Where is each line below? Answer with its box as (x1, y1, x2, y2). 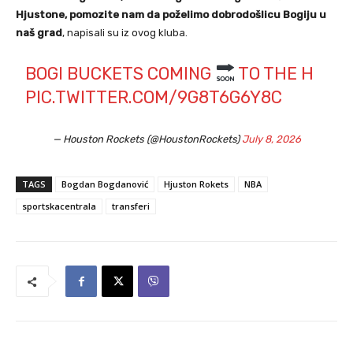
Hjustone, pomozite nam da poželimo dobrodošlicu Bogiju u (16, 8, 326, 20)
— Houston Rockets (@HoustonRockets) (52, 132, 242, 145)
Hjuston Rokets (164, 177, 229, 190)
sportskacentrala (22, 199, 96, 212)
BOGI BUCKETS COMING (25, 62, 216, 84)
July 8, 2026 (241, 132, 301, 145)
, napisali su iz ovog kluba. (62, 26, 188, 39)
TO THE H (235, 62, 314, 84)
